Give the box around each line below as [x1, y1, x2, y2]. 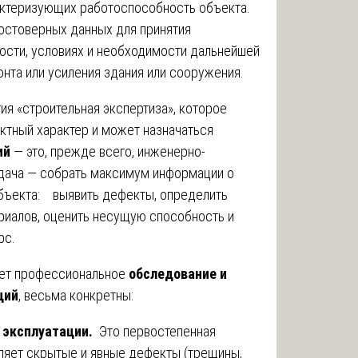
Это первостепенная [96, 322, 216, 340]
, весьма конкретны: [18, 286, 133, 304]
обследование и [129, 265, 227, 282]
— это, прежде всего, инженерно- [10, 142, 205, 160]
